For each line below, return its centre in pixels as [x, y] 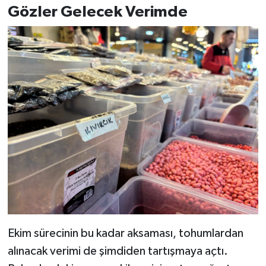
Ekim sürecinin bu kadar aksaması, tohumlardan [125, 234]
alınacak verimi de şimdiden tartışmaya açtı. [118, 251]
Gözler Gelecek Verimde [97, 12]
